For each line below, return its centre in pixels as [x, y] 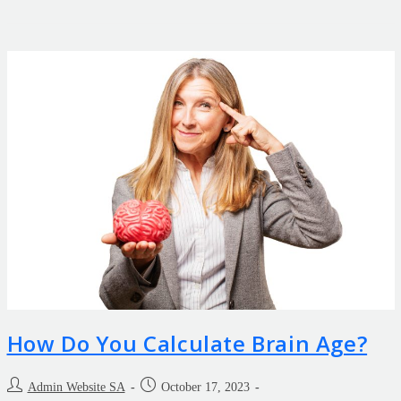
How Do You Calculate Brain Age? [187, 344]
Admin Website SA [76, 388]
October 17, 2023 [205, 388]
